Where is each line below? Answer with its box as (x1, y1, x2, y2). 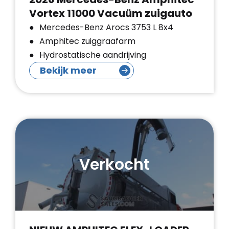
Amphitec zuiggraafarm (39, 35, 135, 47)
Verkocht (79, 153, 150, 175)
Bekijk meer (40, 64, 97, 77)
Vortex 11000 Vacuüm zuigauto (29, 6, 192, 20)
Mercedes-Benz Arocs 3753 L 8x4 (39, 21, 173, 33)
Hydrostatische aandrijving (39, 49, 146, 61)
